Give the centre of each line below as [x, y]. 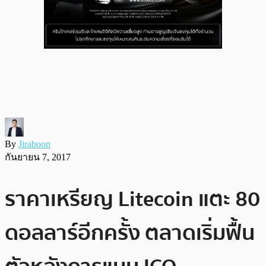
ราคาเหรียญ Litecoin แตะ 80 [132, 199]
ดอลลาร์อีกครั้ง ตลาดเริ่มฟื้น [130, 233]
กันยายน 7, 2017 [38, 157]
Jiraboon [34, 144]
